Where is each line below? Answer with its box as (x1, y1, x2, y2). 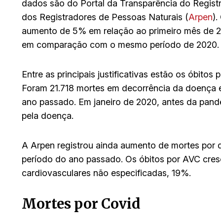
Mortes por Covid (22, 194, 141, 213)
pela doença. (22, 110, 74, 121)
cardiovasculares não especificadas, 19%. (22, 167, 191, 178)
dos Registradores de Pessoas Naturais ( (22, 11, 188, 22)
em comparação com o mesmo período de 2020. (22, 39, 219, 50)
